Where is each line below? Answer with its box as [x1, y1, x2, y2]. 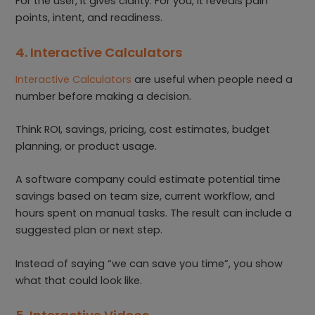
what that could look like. [15, 273, 146, 288]
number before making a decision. [15, 89, 195, 103]
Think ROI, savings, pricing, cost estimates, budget [15, 122, 271, 137]
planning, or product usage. [15, 139, 160, 154]
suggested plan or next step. [15, 223, 166, 238]
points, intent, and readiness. [15, 10, 166, 25]
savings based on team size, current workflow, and [15, 189, 276, 204]
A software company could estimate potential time [15, 172, 281, 187]
